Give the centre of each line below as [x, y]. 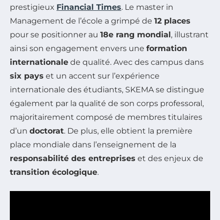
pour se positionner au [55, 34]
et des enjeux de [169, 158]
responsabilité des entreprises [73, 158]
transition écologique [54, 172]
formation [167, 48]
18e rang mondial [136, 34]
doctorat [47, 131]
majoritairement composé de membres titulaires [106, 117]
